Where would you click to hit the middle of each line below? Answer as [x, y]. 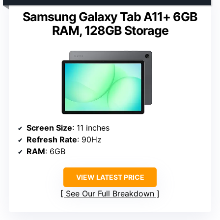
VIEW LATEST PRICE [110, 177]
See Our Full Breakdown [110, 194]
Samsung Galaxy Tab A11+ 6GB [110, 16]
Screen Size [49, 128]
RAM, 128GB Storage [110, 30]
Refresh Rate [52, 140]
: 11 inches [91, 128]
